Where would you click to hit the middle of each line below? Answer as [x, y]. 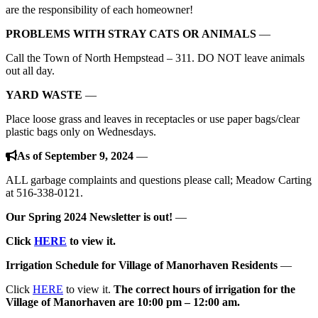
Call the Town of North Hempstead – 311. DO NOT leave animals [155, 57]
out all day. [30, 70]
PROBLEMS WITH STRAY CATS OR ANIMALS [131, 33]
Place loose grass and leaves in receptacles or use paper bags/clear [153, 119]
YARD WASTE [44, 94]
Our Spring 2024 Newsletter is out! [89, 216]
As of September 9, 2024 [75, 155]
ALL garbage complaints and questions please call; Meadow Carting [159, 180]
